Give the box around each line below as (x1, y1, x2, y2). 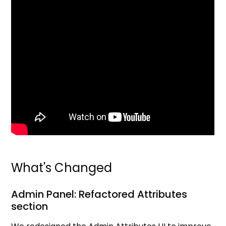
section (11, 199, 48, 214)
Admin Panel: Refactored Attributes (11, 187, 188, 202)
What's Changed (11, 159, 112, 177)
